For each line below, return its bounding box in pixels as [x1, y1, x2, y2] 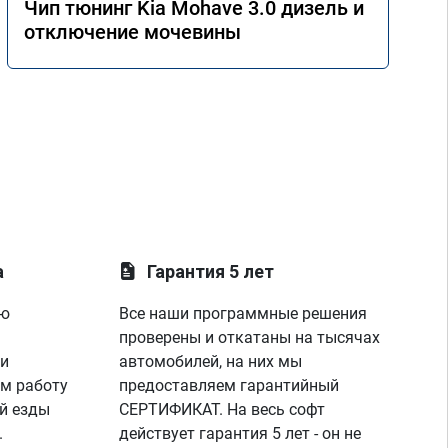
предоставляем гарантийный [119, 376, 340, 395]
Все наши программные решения [119, 304, 368, 323]
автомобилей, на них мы [119, 352, 303, 371]
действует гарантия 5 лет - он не [119, 424, 362, 443]
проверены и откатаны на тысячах [119, 328, 381, 347]
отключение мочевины [24, 20, 241, 44]
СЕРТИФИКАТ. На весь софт [119, 400, 326, 419]
